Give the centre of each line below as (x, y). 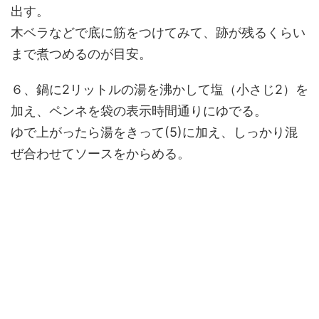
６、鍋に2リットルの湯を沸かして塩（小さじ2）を (159, 89)
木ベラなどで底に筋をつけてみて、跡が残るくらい (158, 32)
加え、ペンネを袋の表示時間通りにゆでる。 (139, 111)
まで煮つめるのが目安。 (81, 54)
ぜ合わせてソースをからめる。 (100, 153)
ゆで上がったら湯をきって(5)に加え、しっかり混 (154, 132)
